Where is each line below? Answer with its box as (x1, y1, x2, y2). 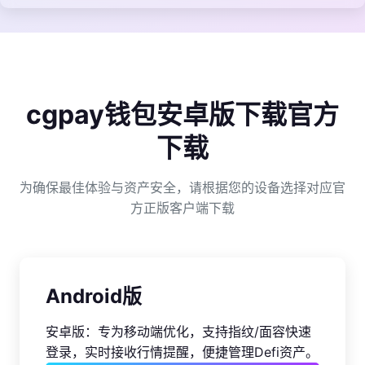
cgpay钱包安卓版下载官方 (26, 98, 339, 130)
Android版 (46, 284, 142, 308)
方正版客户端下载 (130, 199, 235, 216)
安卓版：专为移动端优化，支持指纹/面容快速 (46, 323, 311, 340)
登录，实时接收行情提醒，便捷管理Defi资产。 (46, 343, 319, 360)
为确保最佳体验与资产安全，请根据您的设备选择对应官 (20, 178, 345, 196)
